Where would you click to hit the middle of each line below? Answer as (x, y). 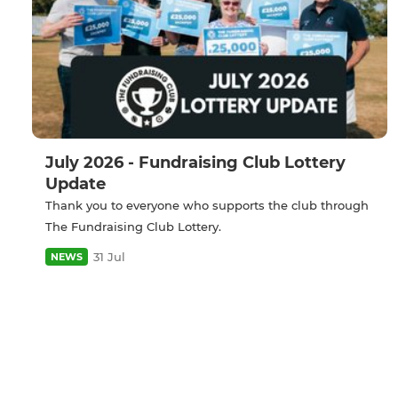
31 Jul (109, 257)
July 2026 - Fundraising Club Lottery (195, 163)
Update (76, 184)
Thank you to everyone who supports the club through (207, 206)
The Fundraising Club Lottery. (133, 227)
